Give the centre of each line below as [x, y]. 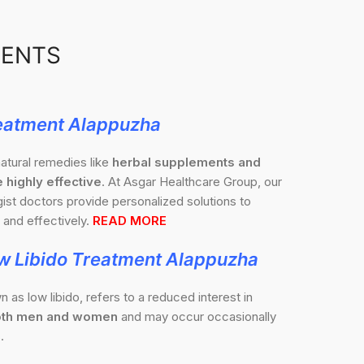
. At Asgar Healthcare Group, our [192, 182]
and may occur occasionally [197, 317]
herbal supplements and [186, 162]
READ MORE [130, 221]
